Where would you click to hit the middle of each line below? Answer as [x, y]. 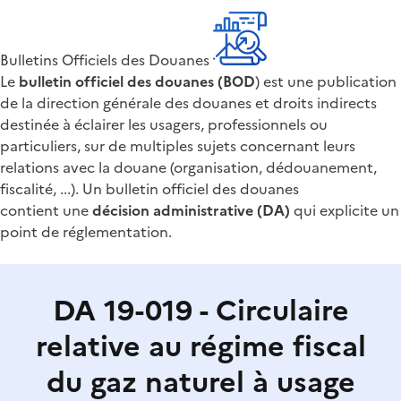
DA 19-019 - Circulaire [200, 310]
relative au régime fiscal [200, 346]
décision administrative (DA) [191, 210]
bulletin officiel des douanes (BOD [137, 81]
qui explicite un [345, 210]
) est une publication [326, 81]
